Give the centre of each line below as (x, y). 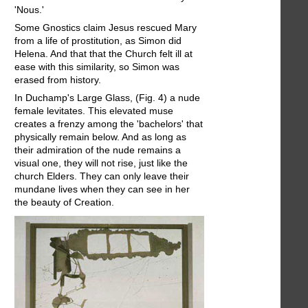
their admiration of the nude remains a (98, 150)
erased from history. (58, 80)
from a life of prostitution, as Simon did (98, 41)
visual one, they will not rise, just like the (101, 163)
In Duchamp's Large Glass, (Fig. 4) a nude (107, 98)
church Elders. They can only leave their (102, 176)
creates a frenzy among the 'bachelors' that (109, 124)
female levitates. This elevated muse (94, 111)
